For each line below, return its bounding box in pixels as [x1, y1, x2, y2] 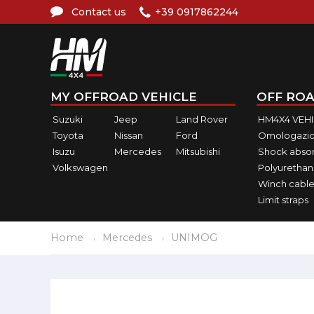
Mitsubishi [175, 145, 220, 157]
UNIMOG [171, 231, 217, 244]
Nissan [114, 129, 143, 141]
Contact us [71, 6, 126, 18]
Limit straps [258, 193, 308, 205]
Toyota [53, 129, 83, 141]
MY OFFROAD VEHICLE [50, 90, 197, 104]
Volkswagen [53, 161, 108, 173]
